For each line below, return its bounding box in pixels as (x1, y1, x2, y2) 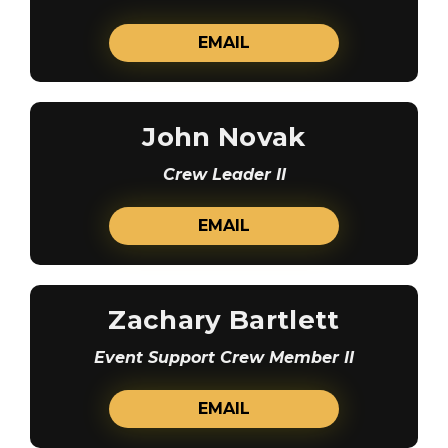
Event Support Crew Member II (94, 347, 354, 367)
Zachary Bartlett (108, 303, 340, 336)
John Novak (142, 120, 306, 153)
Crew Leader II (162, 164, 286, 184)
